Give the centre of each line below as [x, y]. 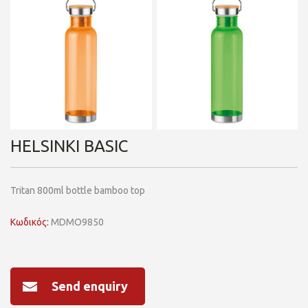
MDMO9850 [76, 222]
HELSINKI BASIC [69, 146]
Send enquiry [90, 286]
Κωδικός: [30, 222]
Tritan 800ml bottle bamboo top [78, 190]
